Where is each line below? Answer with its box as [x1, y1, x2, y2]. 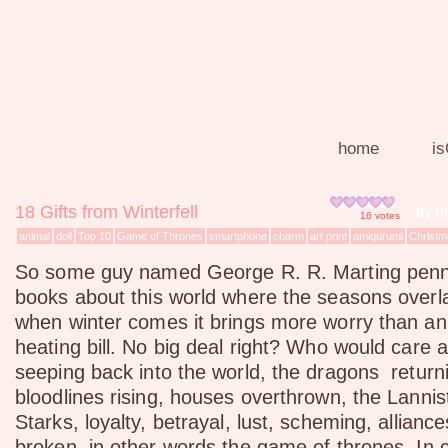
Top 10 [78, 230, 111, 242]
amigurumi [353, 230, 403, 242]
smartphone [209, 230, 267, 242]
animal [19, 230, 50, 242]
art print [310, 230, 347, 242]
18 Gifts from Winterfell [15, 202, 198, 222]
